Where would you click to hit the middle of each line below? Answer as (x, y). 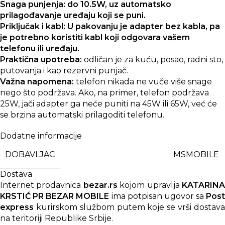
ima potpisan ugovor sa (157, 196)
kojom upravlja (150, 185)
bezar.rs (100, 185)
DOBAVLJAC (30, 154)
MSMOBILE (196, 155)
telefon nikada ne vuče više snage (143, 81)
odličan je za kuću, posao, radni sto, (152, 59)
